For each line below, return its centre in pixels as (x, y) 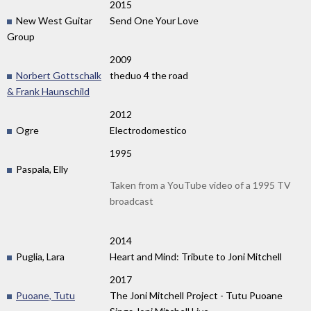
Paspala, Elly (41, 169)
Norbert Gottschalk (59, 76)
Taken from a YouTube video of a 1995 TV (200, 185)
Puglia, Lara (39, 256)
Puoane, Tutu (45, 295)
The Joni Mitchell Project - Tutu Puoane (196, 295)
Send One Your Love (154, 21)
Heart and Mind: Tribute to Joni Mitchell (196, 256)
